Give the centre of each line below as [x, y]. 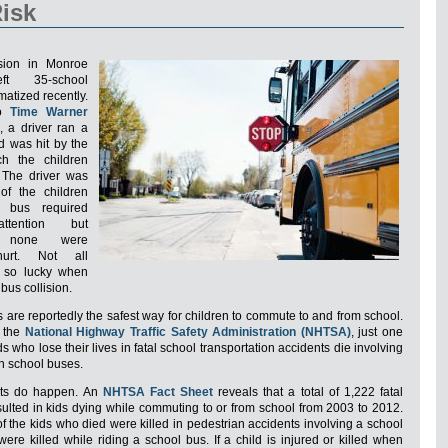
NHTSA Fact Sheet [158, 392]
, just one [377, 332]
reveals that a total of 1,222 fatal [308, 392]
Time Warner [49, 112]
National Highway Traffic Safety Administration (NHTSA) [187, 332]
